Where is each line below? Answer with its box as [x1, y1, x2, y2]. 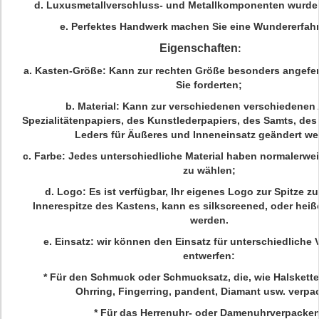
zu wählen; [182, 164, 236, 176]
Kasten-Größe [34, 65, 103, 76]
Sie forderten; [176, 79, 242, 90]
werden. [189, 214, 229, 226]
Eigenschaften [159, 42, 238, 54]
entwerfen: [183, 250, 235, 261]
